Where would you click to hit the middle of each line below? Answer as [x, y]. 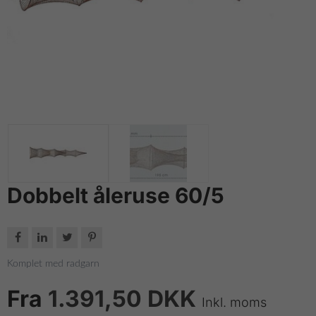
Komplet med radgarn [53, 263]
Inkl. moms [234, 302]
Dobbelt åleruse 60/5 [116, 195]
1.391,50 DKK [125, 298]
